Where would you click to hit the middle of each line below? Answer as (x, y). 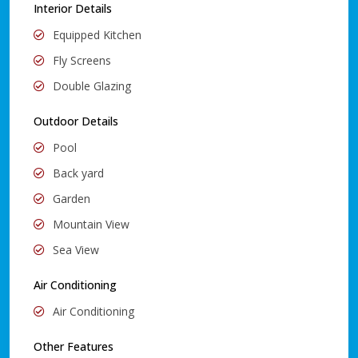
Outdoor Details (76, 121)
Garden (72, 198)
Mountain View (91, 224)
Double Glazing (92, 86)
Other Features (74, 346)
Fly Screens (82, 60)
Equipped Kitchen (97, 34)
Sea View (76, 249)
